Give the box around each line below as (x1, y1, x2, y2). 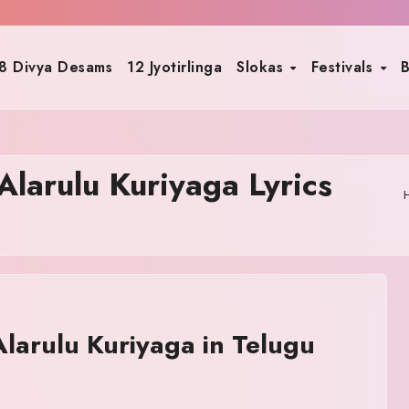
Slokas (236, 56, 288, 78)
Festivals (310, 56, 378, 78)
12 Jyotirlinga (127, 56, 223, 78)
